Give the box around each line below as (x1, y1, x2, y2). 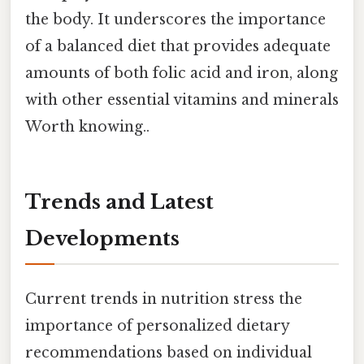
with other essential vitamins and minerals (25, 90, 339, 109)
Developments (25, 226, 180, 250)
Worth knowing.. (25, 117, 149, 136)
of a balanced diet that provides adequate (25, 37, 331, 55)
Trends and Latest (25, 189, 214, 214)
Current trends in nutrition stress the (25, 289, 302, 308)
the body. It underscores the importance (25, 10, 326, 28)
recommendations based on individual (25, 343, 312, 362)
